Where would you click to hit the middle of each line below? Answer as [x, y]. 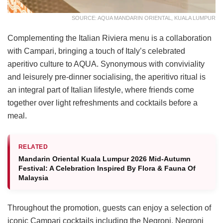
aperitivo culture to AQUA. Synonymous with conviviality [106, 64]
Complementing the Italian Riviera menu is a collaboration [110, 38]
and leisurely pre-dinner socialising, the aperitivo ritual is [107, 77]
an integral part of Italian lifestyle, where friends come [101, 90]
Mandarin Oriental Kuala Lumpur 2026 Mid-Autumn [105, 159]
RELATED [33, 147]
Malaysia [33, 178]
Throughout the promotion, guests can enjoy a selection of [109, 208]
